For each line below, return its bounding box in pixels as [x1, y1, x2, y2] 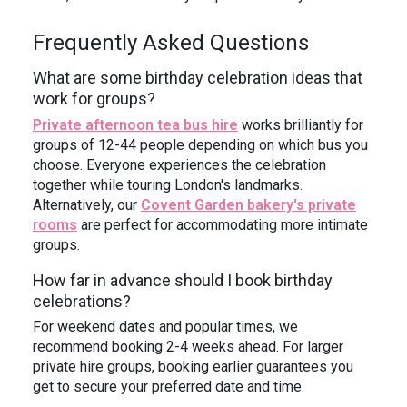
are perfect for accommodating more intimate [77, 215, 368, 233]
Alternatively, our [33, 195, 141, 213]
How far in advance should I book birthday [33, 270, 333, 290]
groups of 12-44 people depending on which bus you [33, 135, 368, 154]
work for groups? [33, 89, 155, 109]
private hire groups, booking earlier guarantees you [33, 358, 353, 376]
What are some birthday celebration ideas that [33, 68, 362, 88]
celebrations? [33, 291, 131, 311]
